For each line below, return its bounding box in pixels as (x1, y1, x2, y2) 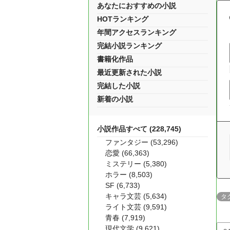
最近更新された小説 (97, 68, 162, 76)
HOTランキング (97, 15, 148, 23)
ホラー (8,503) (105, 170, 152, 179)
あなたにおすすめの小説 (97, 2, 176, 10)
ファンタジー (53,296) (105, 138, 178, 146)
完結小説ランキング (97, 42, 162, 50)
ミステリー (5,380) (105, 160, 167, 168)
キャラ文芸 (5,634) (105, 192, 167, 200)
